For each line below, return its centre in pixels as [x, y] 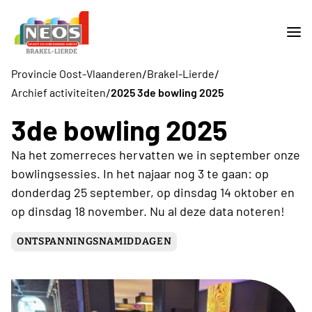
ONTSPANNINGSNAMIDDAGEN [94, 241]
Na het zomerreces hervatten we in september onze [156, 154]
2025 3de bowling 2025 [167, 93]
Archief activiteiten [58, 93]
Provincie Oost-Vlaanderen [77, 74]
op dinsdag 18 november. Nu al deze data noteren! [148, 211]
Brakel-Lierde [181, 74]
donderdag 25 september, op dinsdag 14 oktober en [153, 192]
